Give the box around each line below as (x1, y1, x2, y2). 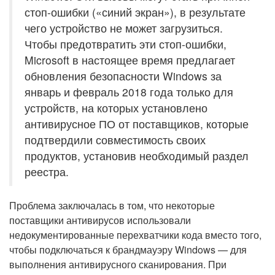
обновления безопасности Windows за (25, 68, 222, 83)
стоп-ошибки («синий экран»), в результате (25, 4, 246, 20)
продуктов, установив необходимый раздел (25, 148, 249, 163)
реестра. (25, 164, 69, 179)
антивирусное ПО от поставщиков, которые (25, 116, 249, 131)
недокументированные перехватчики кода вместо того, (9, 228, 261, 242)
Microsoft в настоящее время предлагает (25, 52, 235, 68)
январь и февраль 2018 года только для (25, 84, 233, 99)
